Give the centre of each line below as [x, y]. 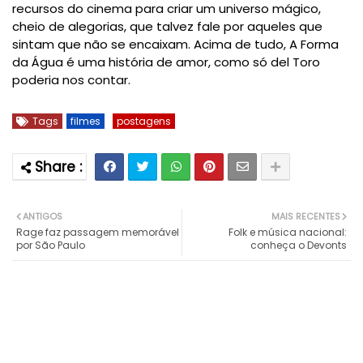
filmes [85, 122]
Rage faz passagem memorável [98, 233]
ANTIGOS [43, 217]
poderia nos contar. [71, 80]
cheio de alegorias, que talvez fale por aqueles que [167, 27]
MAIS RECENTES [306, 217]
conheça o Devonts [299, 246]
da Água [38, 62]
